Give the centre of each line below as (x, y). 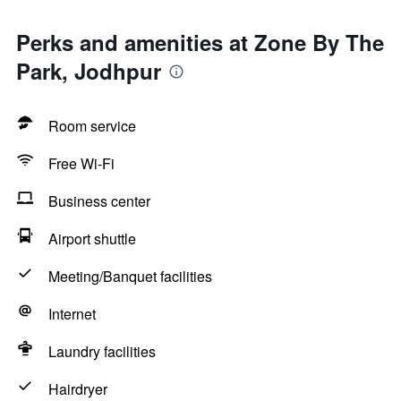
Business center (99, 201)
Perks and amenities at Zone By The (200, 42)
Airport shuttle (92, 239)
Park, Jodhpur (89, 71)
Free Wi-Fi (81, 163)
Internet (72, 314)
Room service (92, 126)
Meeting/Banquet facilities (130, 276)
